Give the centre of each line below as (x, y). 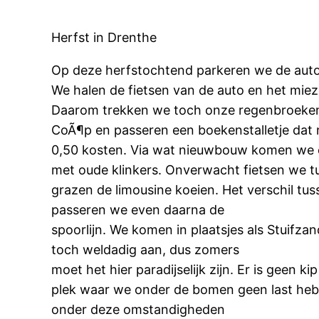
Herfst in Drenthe (104, 37)
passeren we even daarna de (138, 209)
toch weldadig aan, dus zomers (145, 249)
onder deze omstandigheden (138, 309)
